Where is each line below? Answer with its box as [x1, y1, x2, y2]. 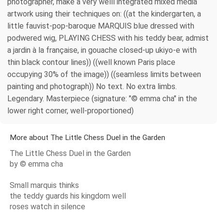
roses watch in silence [10, 201, 85, 211]
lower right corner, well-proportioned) [7, 106, 134, 115]
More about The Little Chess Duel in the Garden [10, 133, 165, 142]
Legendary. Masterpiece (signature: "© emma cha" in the [7, 93, 197, 103]
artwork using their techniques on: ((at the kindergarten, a [7, 9, 201, 18]
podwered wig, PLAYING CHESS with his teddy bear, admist [7, 33, 209, 43]
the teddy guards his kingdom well [10, 191, 126, 201]
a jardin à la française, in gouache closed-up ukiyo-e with [7, 45, 197, 55]
